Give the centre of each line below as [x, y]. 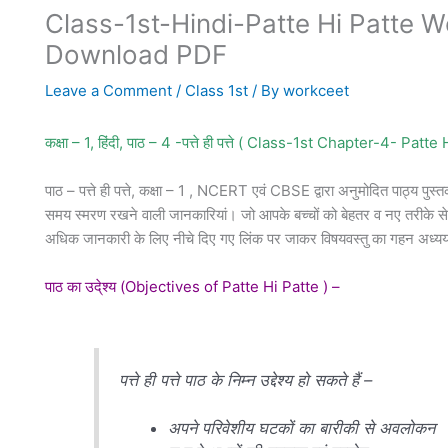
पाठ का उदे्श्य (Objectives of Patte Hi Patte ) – [192, 286]
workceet [315, 90]
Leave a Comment [108, 90]
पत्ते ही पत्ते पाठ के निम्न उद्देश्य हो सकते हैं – [245, 379]
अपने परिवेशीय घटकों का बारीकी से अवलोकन [302, 427]
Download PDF [135, 54]
